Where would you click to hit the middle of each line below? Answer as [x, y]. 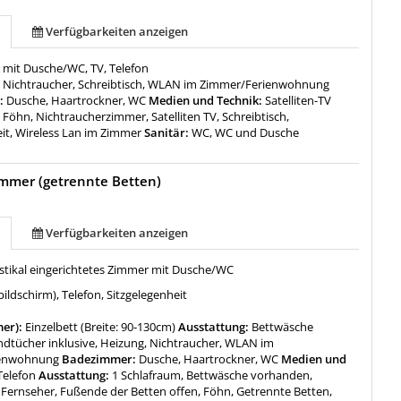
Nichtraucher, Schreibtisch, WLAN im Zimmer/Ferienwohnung [166, 84]
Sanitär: [167, 132]
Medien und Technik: [206, 100]
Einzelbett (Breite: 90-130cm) [101, 326]
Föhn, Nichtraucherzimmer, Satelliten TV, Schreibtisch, [146, 116]
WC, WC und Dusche [246, 132]
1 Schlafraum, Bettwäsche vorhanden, [213, 375]
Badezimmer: [99, 358]
